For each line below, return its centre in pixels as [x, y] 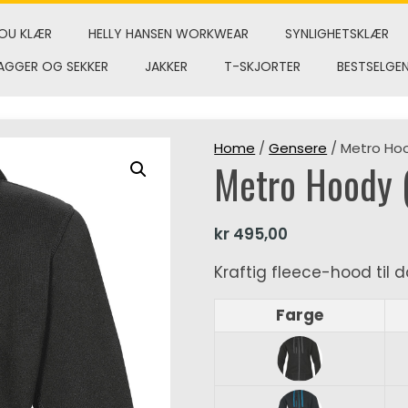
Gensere [298, 148]
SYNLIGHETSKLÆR [337, 34]
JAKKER [166, 66]
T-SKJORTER [262, 66]
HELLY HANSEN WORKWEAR [168, 34]
